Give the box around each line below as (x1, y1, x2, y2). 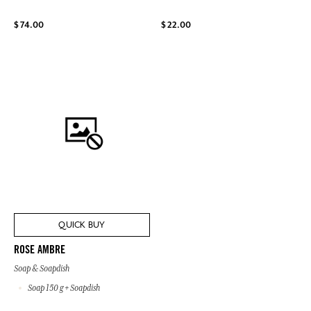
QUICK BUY (58, 219, 106, 230)
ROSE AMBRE (14, 244, 65, 256)
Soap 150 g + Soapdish (26, 283, 100, 293)
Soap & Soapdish (14, 263, 69, 274)
